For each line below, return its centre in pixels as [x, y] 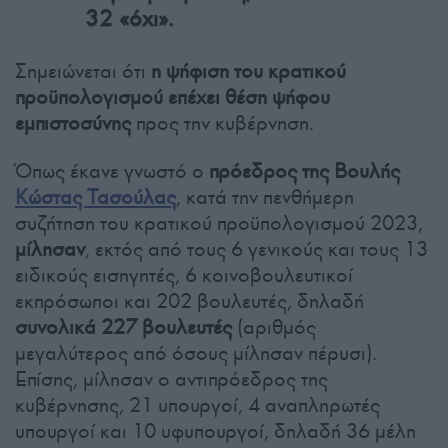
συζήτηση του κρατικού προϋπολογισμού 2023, [219, 223]
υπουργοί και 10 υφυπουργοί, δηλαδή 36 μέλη [215, 431]
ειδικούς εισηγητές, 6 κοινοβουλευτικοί [184, 275]
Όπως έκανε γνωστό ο [112, 171]
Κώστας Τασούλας [95, 197]
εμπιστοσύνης [73, 123]
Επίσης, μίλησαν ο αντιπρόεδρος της [171, 379]
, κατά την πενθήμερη [265, 197]
